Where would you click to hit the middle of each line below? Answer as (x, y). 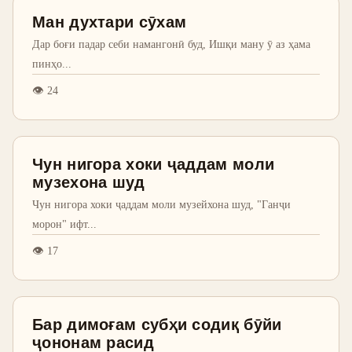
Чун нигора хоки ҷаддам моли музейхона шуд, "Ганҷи (161, 204)
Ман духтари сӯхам (110, 22)
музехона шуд (89, 182)
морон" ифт (60, 224)
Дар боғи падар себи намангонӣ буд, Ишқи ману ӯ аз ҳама (171, 44)
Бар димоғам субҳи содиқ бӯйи (157, 324)
